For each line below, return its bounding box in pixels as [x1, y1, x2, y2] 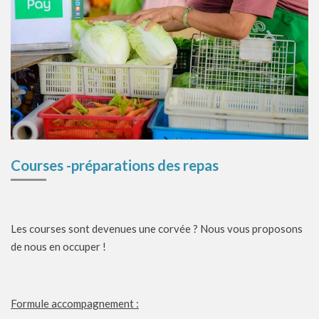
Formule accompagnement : [11, 296, 139, 310]
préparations [71, 156, 155, 174]
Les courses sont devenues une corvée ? [11, 221, 200, 235]
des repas [157, 156, 221, 174]
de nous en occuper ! [11, 239, 106, 253]
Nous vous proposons [200, 221, 303, 235]
